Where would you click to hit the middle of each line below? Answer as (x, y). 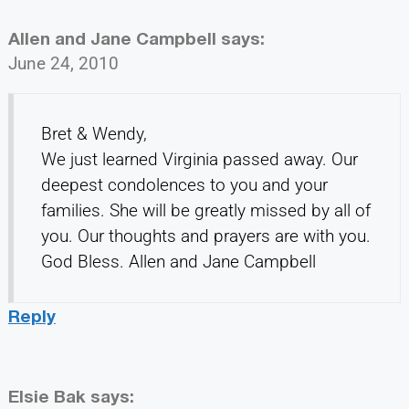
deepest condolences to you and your (184, 185)
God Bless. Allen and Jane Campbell (178, 262)
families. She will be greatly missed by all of (205, 211)
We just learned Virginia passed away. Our (199, 160)
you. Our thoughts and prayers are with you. (205, 236)
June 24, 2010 (63, 64)
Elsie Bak (47, 396)
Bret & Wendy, (94, 134)
